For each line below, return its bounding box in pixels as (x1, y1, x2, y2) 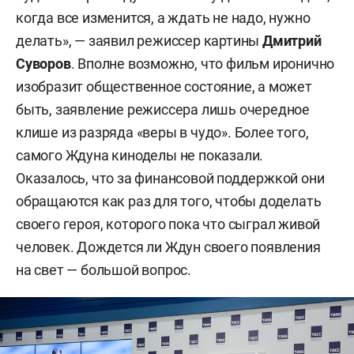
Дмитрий (262, 32, 322, 50)
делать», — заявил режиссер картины (16, 32, 262, 50)
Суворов (16, 55, 71, 73)
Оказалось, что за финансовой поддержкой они (16, 170, 325, 187)
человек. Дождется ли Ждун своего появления (16, 239, 321, 256)
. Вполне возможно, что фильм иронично (70, 55, 335, 73)
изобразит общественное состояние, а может (16, 78, 312, 96)
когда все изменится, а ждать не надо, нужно (16, 9, 311, 27)
